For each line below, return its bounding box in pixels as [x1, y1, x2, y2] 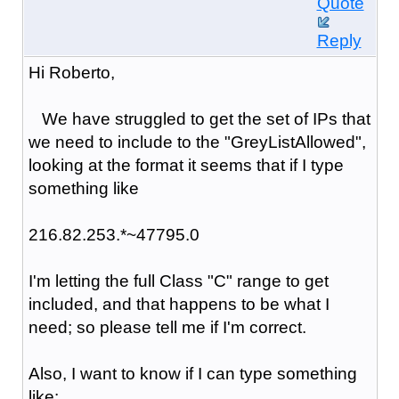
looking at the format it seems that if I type [28, 155, 344, 175]
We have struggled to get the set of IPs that [28, 109, 370, 128]
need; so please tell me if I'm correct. [28, 317, 311, 337]
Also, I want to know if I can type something [28, 363, 357, 383]
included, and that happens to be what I [28, 294, 330, 313]
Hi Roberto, [28, 62, 119, 82]
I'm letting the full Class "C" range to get [28, 271, 329, 290]
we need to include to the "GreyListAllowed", [28, 132, 366, 151]
